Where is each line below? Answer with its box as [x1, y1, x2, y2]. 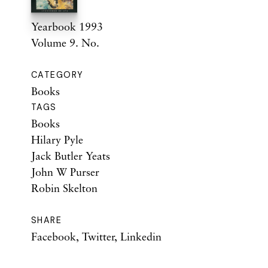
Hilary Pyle [31, 133, 83, 147]
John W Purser [31, 165, 99, 179]
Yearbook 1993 [31, 20, 103, 33]
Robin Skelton [31, 181, 98, 195]
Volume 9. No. [31, 36, 99, 50]
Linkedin [120, 230, 162, 243]
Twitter [82, 230, 114, 243]
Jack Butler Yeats [31, 149, 110, 163]
